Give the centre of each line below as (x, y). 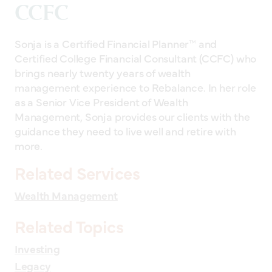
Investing (37, 248)
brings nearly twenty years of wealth (103, 72)
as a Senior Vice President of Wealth (101, 101)
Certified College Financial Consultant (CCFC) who (136, 58)
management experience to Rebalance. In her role (135, 87)
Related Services (77, 172)
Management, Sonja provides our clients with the (132, 116)
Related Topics (69, 226)
